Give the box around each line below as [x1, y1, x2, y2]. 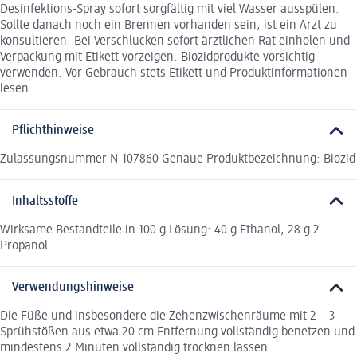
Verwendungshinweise [12, 281, 134, 295]
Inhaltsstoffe [12, 194, 78, 208]
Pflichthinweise [12, 124, 94, 138]
